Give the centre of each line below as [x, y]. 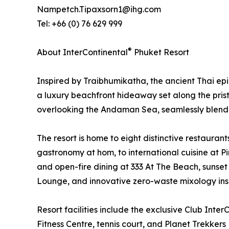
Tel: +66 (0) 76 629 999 [79, 24]
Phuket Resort [162, 52]
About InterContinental [82, 52]
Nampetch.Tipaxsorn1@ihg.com [99, 9]
